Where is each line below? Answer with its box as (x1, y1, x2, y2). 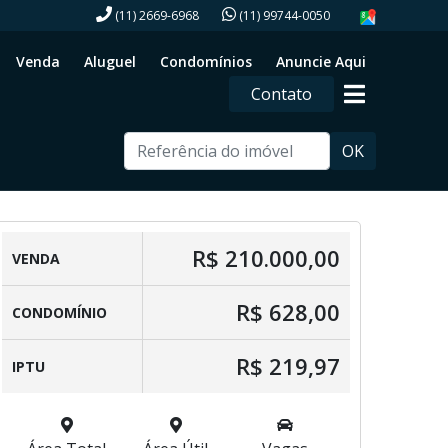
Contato (251, 83, 312, 105)
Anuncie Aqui (276, 52, 366, 71)
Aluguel (84, 52, 136, 71)
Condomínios (160, 52, 252, 71)
